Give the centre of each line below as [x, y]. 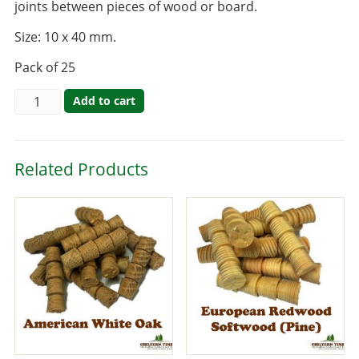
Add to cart [104, 101]
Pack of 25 [44, 68]
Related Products [81, 169]
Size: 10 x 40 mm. [65, 37]
